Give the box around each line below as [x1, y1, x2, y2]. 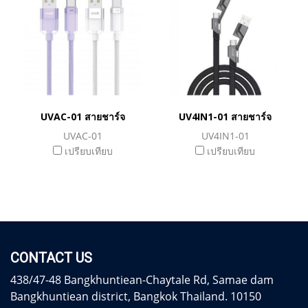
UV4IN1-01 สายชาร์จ [179, 110, 272, 123]
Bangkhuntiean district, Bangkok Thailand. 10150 [10, 289, 261, 304]
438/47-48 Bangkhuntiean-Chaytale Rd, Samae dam [10, 272, 274, 287]
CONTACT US [10, 250, 92, 266]
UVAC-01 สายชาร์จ [41, 110, 125, 123]
